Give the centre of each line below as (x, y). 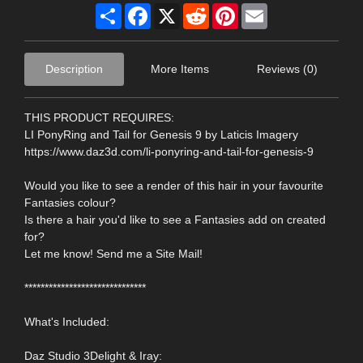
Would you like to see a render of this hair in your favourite (174, 185)
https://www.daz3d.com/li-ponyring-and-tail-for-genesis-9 (169, 151)
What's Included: (67, 321)
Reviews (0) (287, 68)
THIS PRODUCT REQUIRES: (99, 117)
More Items (180, 68)
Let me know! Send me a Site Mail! (113, 253)
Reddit (226, 9)
